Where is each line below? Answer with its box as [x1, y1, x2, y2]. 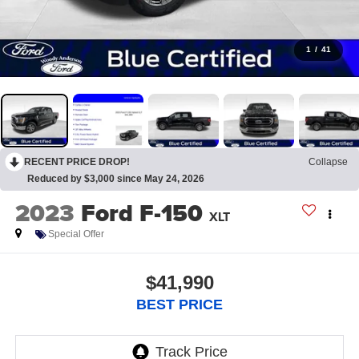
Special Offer [47, 228, 104, 240]
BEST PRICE [136, 296, 223, 313]
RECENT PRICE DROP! [24, 155, 130, 167]
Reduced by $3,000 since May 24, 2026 [27, 172, 204, 184]
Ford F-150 [80, 196, 203, 232]
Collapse [309, 155, 348, 167]
